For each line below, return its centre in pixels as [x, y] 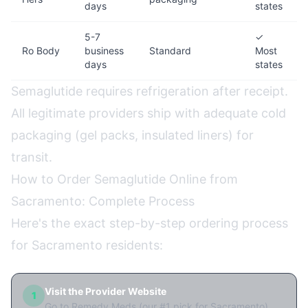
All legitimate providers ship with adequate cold [148, 113]
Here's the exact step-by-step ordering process [150, 223]
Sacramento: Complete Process [103, 201]
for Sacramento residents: [87, 245]
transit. [32, 157]
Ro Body [41, 51]
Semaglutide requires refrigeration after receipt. [150, 91]
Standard [170, 51]
